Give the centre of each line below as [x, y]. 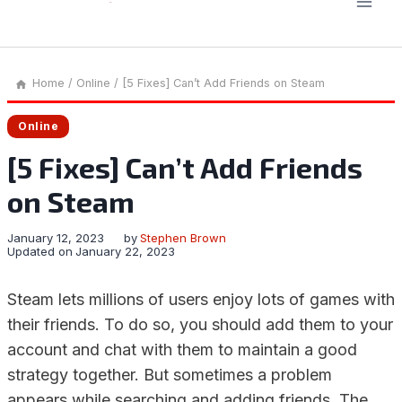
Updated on [40, 251]
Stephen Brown [184, 238]
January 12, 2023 [56, 238]
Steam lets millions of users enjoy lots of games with [201, 299]
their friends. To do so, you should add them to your [200, 324]
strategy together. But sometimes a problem [170, 375]
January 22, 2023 [126, 251]
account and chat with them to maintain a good [182, 350]
